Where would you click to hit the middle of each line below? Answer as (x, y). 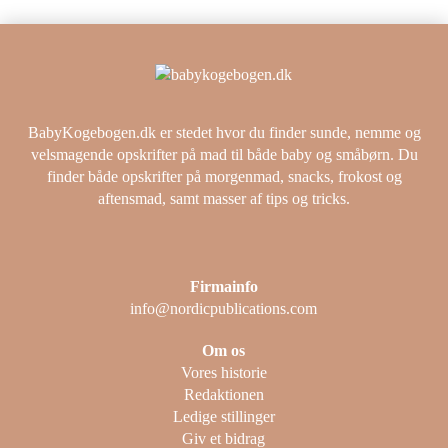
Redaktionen (223, 394)
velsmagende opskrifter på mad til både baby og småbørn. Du (224, 154)
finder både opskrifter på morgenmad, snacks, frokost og (224, 176)
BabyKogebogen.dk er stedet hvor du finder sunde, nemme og (224, 132)
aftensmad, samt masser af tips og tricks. (224, 198)
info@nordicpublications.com (224, 308)
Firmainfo (223, 286)
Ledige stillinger (223, 416)
